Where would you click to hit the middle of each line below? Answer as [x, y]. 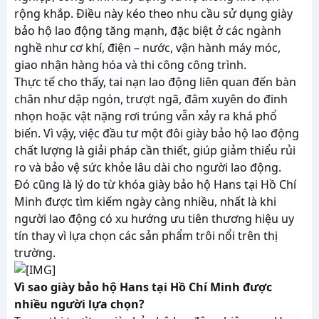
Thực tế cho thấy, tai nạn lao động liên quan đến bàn [155, 82]
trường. [35, 253]
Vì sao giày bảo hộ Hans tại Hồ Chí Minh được [143, 287]
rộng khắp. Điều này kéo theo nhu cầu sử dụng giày [153, 14]
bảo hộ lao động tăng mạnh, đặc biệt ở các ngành [148, 31]
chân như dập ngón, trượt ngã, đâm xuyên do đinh [151, 99]
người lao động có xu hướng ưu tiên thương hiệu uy [154, 219]
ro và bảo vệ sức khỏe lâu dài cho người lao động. [148, 167]
